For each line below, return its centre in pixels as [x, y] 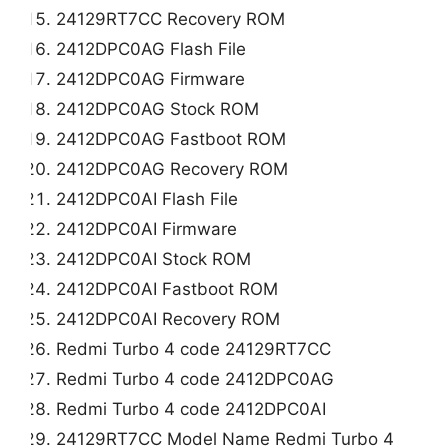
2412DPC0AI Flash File [147, 198]
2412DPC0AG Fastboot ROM [171, 138]
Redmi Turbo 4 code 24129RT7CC [194, 348]
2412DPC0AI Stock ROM [154, 258]
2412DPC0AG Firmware [151, 78]
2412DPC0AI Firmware [147, 228]
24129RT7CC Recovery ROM [171, 18]
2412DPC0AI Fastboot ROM [167, 288]
